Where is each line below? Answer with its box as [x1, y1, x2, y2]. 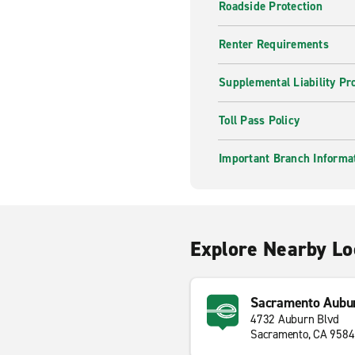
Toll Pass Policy [219, 113, 300, 128]
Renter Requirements [219, 36, 329, 52]
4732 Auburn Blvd [250, 311, 339, 327]
